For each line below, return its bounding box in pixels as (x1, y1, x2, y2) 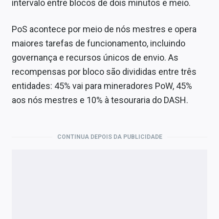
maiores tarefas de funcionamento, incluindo (12, 38, 185, 49)
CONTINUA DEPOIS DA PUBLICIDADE (57, 133, 162, 141)
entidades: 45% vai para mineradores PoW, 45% (12, 81, 192, 91)
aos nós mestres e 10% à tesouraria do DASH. (12, 95, 188, 106)
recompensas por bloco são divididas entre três (12, 66, 197, 77)
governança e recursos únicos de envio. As (12, 52, 178, 63)
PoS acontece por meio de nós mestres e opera (12, 24, 197, 35)
